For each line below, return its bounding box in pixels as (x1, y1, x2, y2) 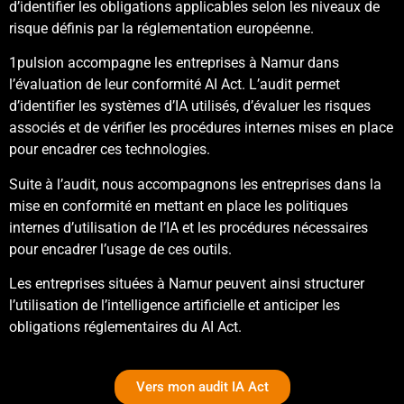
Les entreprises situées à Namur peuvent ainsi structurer (9, 275, 364, 293)
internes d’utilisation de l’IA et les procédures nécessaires (9, 218, 368, 236)
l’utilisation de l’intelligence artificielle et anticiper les (9, 297, 340, 315)
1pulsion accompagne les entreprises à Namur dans (9, 54, 339, 72)
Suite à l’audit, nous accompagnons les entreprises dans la (9, 175, 381, 193)
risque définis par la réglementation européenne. (9, 19, 314, 37)
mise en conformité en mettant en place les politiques (9, 197, 348, 215)
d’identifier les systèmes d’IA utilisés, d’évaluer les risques (9, 97, 371, 115)
